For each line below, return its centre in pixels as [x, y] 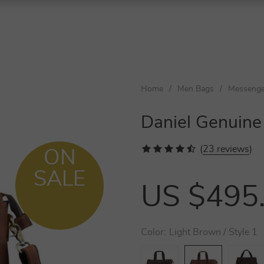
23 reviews [226, 149]
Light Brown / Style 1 [213, 232]
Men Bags [196, 89]
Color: [154, 232]
